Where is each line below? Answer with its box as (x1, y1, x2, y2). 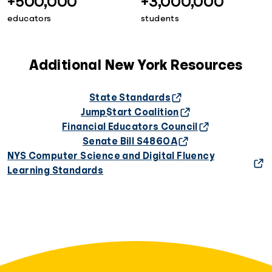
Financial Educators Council (62, 122, 198, 132)
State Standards (89, 93, 171, 103)
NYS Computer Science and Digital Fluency (7, 151, 214, 161)
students (141, 14, 180, 23)
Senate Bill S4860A (82, 137, 178, 147)
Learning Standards (7, 166, 104, 176)
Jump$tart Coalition (81, 107, 179, 118)
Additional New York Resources (29, 58, 243, 73)
